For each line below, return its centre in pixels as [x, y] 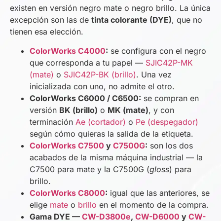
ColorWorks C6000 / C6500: [85, 98]
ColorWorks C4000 [68, 51]
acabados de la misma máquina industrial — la [116, 157]
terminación [53, 122]
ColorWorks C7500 [67, 145]
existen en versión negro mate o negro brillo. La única [110, 8]
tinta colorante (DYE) [131, 20]
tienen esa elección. [47, 32]
